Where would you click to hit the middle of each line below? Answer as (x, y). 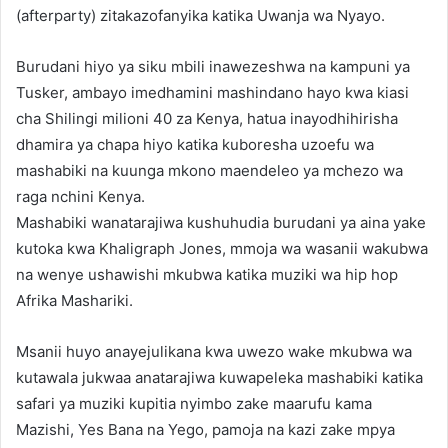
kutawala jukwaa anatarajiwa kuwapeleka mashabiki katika (219, 378)
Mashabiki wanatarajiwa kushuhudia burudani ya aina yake (221, 223)
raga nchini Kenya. (80, 197)
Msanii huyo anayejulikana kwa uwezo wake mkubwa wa (214, 352)
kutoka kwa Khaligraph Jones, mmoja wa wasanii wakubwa (222, 249)
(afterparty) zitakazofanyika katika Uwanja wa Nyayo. (200, 16)
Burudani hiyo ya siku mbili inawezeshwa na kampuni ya (213, 67)
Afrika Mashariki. (74, 301)
